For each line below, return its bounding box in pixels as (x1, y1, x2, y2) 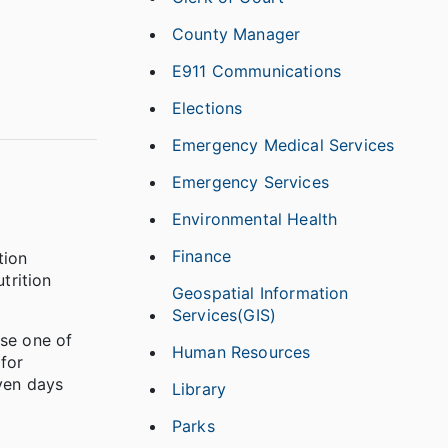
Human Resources (172, 342, 311, 362)
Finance (172, 246, 232, 266)
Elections (172, 98, 243, 118)
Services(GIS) (172, 305, 277, 325)
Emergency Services (172, 172, 329, 192)
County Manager (172, 24, 301, 44)
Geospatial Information (172, 283, 349, 303)
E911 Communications (172, 61, 342, 81)
